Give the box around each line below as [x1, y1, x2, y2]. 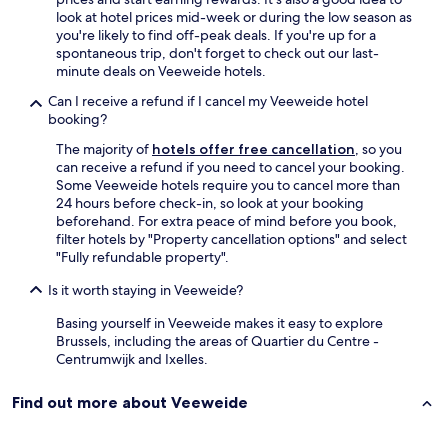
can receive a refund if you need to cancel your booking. [56, 158, 405, 177]
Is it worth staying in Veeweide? [48, 281, 243, 300]
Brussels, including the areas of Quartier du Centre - [56, 332, 379, 351]
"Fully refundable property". [56, 248, 229, 267]
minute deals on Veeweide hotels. [56, 62, 266, 81]
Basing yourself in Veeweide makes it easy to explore [56, 314, 383, 333]
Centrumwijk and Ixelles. [56, 350, 208, 369]
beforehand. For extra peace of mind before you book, [56, 212, 397, 231]
